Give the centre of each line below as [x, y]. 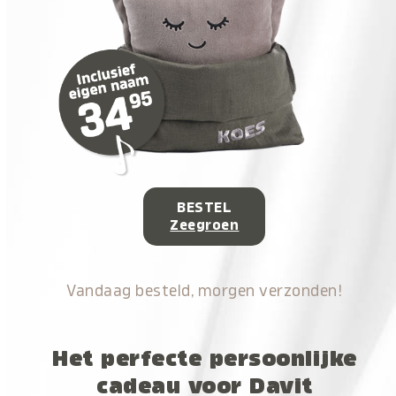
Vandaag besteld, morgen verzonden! [205, 291]
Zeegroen [205, 225]
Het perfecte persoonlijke [205, 358]
